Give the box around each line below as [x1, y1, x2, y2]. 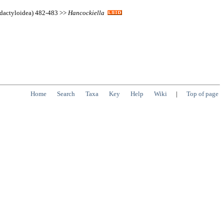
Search [57, 90, 75, 98]
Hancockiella [68, 8, 104, 16]
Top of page [186, 90, 218, 98]
